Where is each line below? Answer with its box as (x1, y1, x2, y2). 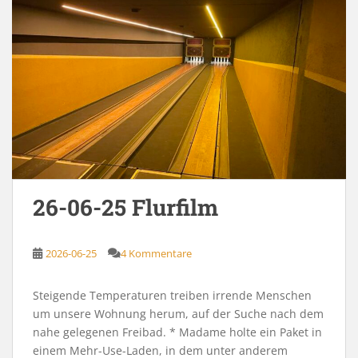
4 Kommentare (121, 246, 192, 261)
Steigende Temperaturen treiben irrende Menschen (33, 288, 312, 303)
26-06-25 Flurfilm (33, 193, 218, 222)
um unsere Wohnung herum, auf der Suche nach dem (33, 306, 324, 321)
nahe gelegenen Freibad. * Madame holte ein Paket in (33, 324, 322, 340)
